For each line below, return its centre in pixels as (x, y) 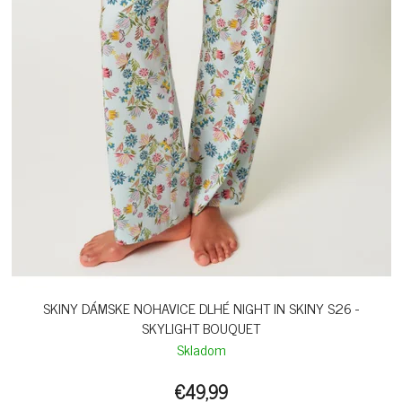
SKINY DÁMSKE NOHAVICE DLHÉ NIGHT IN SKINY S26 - (201, 308)
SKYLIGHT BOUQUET (201, 328)
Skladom (201, 349)
